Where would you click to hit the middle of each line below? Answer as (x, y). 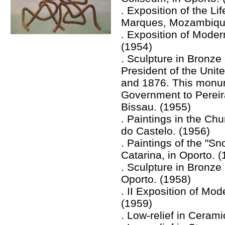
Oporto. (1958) (156, 179)
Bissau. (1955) (156, 107)
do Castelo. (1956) (165, 131)
